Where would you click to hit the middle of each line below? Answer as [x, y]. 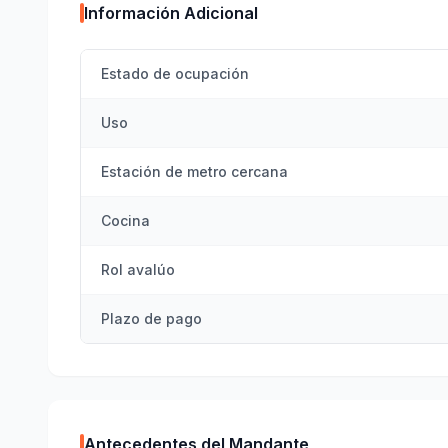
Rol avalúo [138, 269]
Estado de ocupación [175, 73]
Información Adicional [171, 13]
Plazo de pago [151, 318]
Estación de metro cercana [194, 171]
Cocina [125, 220]
